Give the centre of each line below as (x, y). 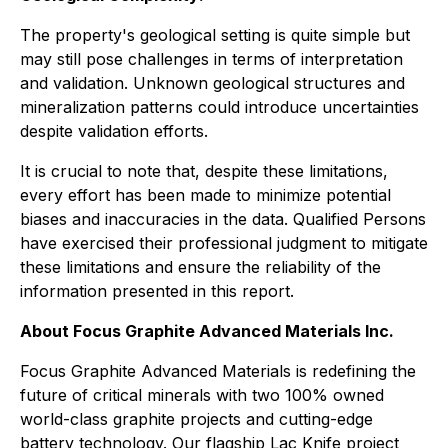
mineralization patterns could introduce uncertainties (219, 106)
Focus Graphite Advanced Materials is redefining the (218, 370)
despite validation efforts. (114, 130)
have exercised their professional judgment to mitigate (224, 242)
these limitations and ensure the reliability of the (200, 266)
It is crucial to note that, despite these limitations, (204, 170)
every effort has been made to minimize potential (205, 194)
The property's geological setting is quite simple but (215, 34)
